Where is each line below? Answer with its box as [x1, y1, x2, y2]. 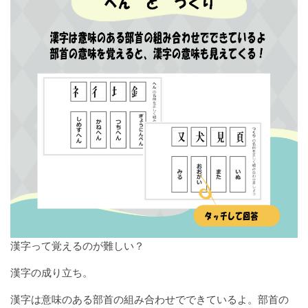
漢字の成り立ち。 [10, 266, 93, 279]
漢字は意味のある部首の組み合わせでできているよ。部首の [10, 293, 289, 306]
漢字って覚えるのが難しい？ [10, 239, 144, 252]
